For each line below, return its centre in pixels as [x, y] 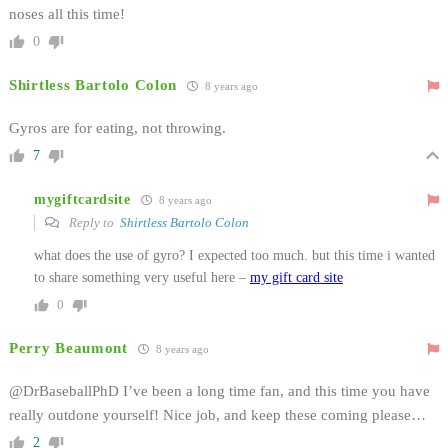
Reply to [93, 223]
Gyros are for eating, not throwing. [117, 128]
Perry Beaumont [68, 348]
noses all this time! [67, 14]
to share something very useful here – [142, 278]
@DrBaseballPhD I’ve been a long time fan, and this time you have [219, 391]
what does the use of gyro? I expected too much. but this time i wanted [234, 256]
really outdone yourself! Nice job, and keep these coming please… [217, 415]
